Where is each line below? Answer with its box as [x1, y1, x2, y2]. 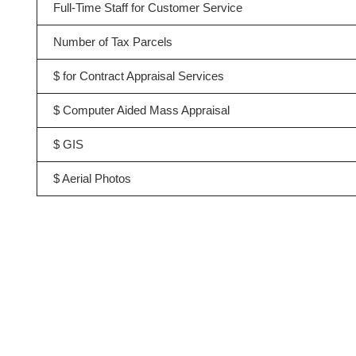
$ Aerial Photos [52, 172, 131, 185]
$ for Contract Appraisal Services [52, 69, 224, 83]
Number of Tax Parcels [52, 35, 172, 48]
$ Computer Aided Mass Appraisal [52, 103, 230, 117]
